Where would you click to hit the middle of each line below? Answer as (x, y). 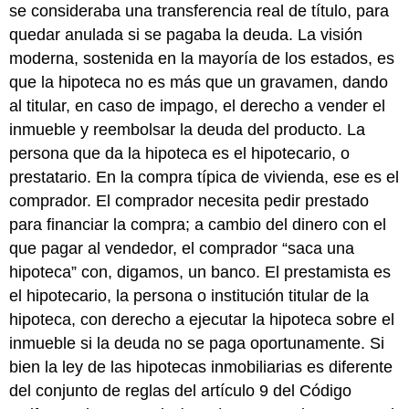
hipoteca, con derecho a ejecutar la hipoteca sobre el (202, 319)
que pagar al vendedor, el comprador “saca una (182, 248)
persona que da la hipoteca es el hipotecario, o (180, 153)
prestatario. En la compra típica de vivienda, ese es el (204, 177)
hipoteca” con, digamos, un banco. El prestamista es (200, 272)
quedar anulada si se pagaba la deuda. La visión (186, 34)
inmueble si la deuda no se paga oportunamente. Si (197, 343)
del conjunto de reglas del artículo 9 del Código (181, 390)
